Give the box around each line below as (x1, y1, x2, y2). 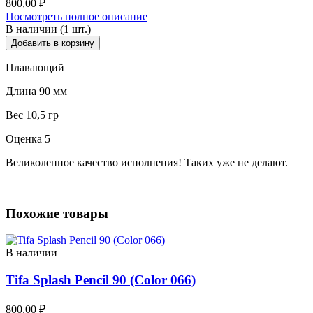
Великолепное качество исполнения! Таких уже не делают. (6, 156, 288, 168)
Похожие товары (6, 205, 108, 221)
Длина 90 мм (6, 85, 67, 97)
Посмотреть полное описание (6, 10, 147, 22)
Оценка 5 (6, 132, 50, 145)
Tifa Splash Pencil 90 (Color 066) (6, 272, 196, 288)
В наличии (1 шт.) (6, 22, 91, 35)
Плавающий (6, 61, 64, 73)
